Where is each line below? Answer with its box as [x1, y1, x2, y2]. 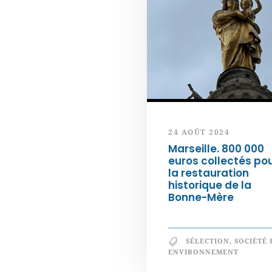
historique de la [168, 178, 251, 192]
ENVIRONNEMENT [168, 247, 239, 256]
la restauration [168, 166, 249, 180]
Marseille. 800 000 [168, 141, 264, 156]
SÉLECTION [186, 236, 229, 245]
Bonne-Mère [168, 190, 234, 205]
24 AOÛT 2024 [168, 127, 229, 137]
